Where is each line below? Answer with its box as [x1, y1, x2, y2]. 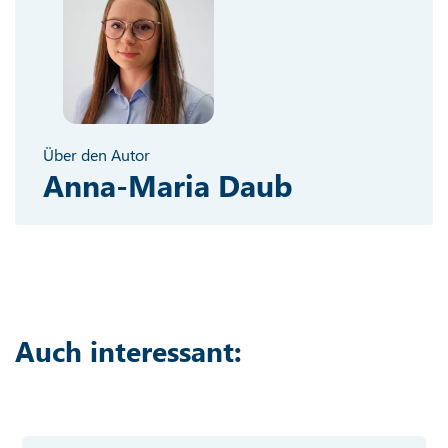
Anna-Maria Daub [43, 164, 294, 205]
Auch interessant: [15, 331, 242, 369]
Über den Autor [43, 143, 151, 165]
